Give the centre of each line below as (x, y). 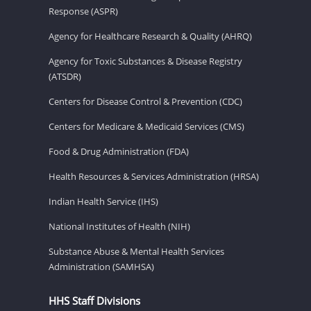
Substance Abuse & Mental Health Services (136, 251)
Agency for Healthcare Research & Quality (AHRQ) (150, 36)
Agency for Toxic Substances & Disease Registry (145, 61)
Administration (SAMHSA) (101, 266)
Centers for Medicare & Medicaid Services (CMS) (146, 126)
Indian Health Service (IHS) (103, 201)
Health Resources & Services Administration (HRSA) (154, 176)
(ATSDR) (65, 76)
